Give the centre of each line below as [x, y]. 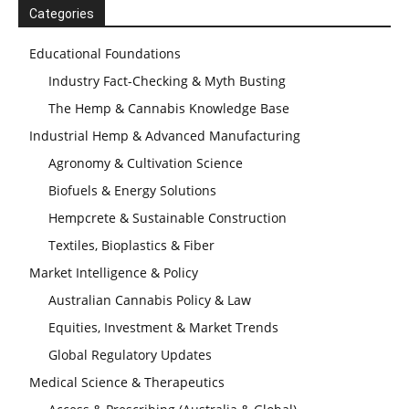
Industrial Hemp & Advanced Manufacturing [165, 136]
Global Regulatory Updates [130, 355]
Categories [62, 14]
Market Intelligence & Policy [114, 273]
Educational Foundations [105, 53]
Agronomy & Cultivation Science [146, 163]
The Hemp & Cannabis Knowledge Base [169, 108]
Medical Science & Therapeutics [127, 382]
